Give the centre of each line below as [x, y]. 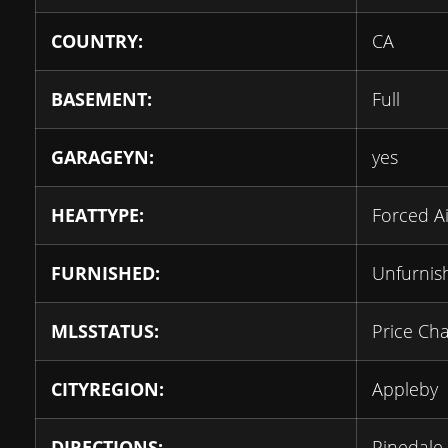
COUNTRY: [97, 41]
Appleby [405, 389]
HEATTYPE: [97, 215]
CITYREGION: [107, 389]
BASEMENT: [101, 99]
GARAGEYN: [102, 157]
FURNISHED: [105, 273]
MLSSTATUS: [105, 331]
